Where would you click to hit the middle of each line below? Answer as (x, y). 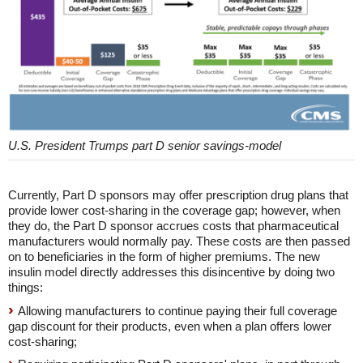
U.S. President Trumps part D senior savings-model (145, 146)
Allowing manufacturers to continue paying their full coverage (177, 311)
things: (26, 288)
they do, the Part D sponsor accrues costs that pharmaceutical (173, 226)
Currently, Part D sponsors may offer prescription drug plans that (178, 195)
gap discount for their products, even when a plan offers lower (170, 327)
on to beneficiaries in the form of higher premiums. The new (164, 257)
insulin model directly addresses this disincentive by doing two (171, 272)
